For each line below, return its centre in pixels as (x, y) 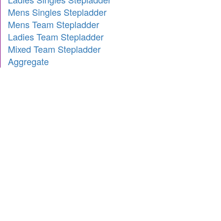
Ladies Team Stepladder (56, 37)
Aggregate (28, 61)
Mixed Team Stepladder (54, 49)
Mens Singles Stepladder (57, 12)
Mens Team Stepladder (54, 24)
